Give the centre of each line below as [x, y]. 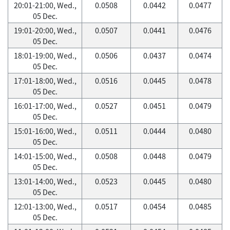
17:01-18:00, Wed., [45, 81]
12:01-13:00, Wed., [45, 206]
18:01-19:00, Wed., [45, 55]
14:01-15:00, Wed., [45, 156]
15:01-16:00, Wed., [45, 131]
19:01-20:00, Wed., [45, 30]
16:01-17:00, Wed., [45, 106]
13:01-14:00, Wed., [45, 181]
